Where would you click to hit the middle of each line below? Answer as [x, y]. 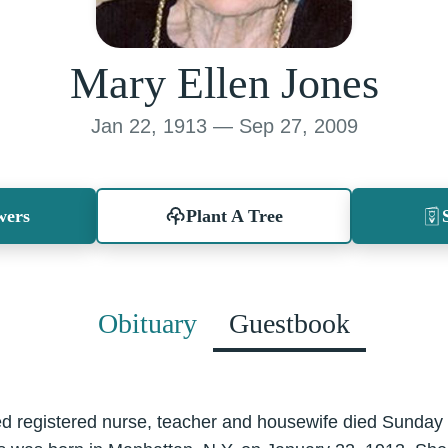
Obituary [147, 323]
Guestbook [289, 323]
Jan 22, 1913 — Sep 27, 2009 [224, 126]
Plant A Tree [234, 216]
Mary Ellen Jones [224, 83]
